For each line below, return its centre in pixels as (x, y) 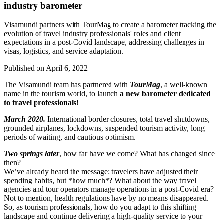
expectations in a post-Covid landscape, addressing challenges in (104, 42)
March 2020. (25, 119)
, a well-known (184, 85)
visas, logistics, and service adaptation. (64, 51)
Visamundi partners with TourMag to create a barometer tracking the (110, 25)
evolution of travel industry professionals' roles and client (92, 34)
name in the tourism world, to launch (62, 94)
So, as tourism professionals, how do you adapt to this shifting (100, 207)
